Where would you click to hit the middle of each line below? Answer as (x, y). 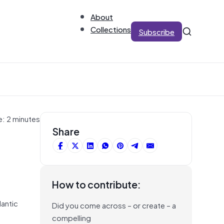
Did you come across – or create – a (114, 205)
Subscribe (156, 31)
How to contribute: (96, 184)
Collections (111, 29)
